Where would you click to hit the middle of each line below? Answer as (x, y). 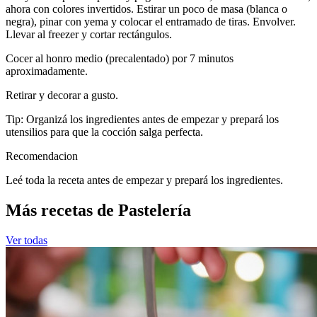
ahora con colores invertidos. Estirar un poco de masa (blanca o (146, 9)
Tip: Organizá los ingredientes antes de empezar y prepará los (142, 120)
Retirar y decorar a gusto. (62, 96)
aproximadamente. (47, 71)
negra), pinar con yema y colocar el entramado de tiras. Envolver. (151, 22)
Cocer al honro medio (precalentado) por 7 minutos (120, 59)
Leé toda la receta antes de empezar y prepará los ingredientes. (144, 180)
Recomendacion (42, 156)
